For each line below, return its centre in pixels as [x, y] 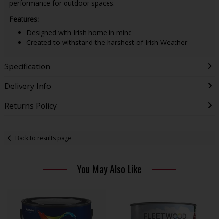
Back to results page [44, 138]
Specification [27, 67]
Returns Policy [30, 106]
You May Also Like [109, 169]
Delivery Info [28, 86]
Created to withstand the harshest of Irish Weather [107, 43]
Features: [24, 19]
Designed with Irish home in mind [80, 32]
